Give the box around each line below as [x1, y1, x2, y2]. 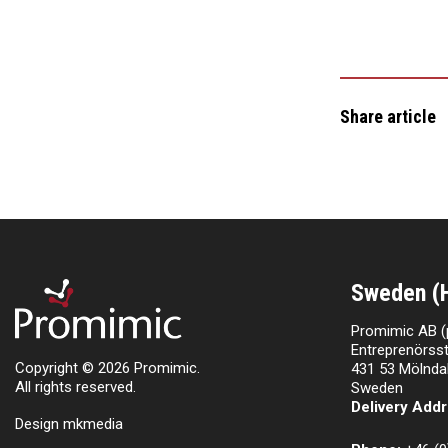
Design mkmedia [15, 414, 123, 433]
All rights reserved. [15, 377, 136, 396]
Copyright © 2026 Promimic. [15, 358, 200, 377]
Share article [339, 105, 436, 127]
